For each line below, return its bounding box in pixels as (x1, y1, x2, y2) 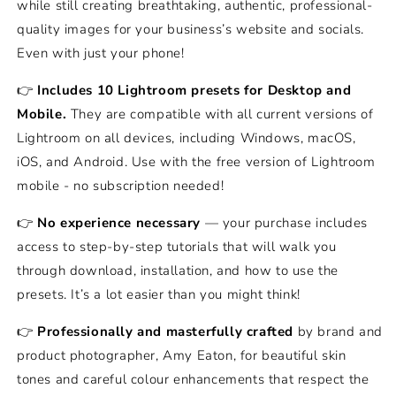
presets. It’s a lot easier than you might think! (17, 286, 301, 303)
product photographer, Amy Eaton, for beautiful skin (17, 346, 346, 364)
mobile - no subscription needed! (17, 177, 225, 194)
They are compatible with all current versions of (66, 105, 374, 123)
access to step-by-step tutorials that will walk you (17, 238, 337, 255)
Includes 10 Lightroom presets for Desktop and (37, 81, 352, 99)
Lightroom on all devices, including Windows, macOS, (17, 129, 356, 147)
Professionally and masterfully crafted (37, 323, 294, 340)
